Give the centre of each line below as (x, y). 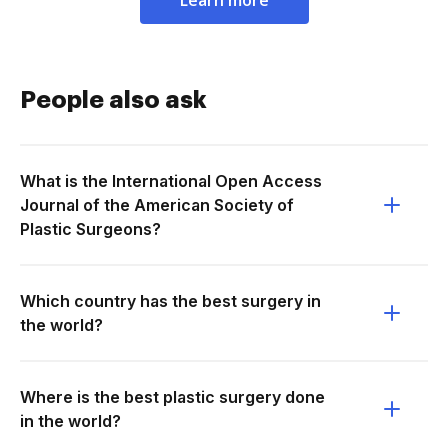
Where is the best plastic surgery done (172, 397)
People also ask (113, 100)
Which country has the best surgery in (170, 301)
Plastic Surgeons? (90, 229)
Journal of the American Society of (157, 205)
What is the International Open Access (171, 181)
